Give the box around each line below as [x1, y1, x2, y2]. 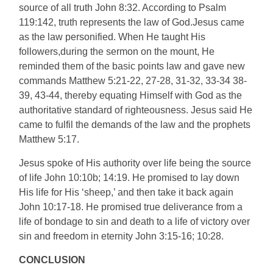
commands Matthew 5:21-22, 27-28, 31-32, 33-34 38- [19, 75, 247, 86]
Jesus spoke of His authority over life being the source [19, 157, 252, 168]
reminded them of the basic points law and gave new [19, 60, 246, 71]
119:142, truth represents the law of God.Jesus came [19, 16, 245, 27]
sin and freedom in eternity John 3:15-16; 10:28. [19, 230, 224, 241]
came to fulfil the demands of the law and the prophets [19, 119, 251, 130]
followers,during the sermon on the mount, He [19, 46, 215, 57]
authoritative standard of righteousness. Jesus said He [19, 104, 253, 115]
